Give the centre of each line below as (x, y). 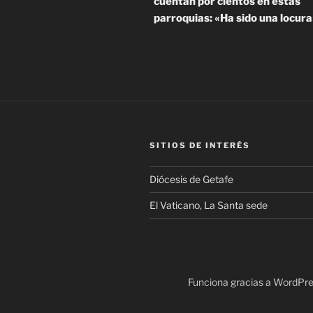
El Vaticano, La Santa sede (209, 205)
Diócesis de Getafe (191, 180)
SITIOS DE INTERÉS (200, 146)
